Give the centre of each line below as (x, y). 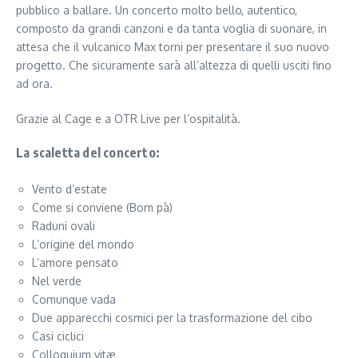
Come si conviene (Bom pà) (102, 207)
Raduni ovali (64, 226)
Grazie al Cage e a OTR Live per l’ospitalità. (128, 119)
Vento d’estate (70, 189)
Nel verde (57, 281)
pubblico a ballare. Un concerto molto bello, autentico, (157, 10)
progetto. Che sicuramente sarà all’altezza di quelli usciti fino (174, 65)
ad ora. (34, 84)
